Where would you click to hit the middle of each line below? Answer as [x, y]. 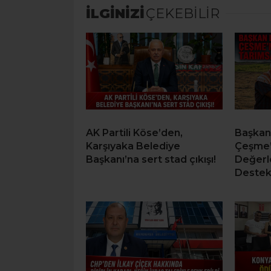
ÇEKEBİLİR [183, 14]
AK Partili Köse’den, [134, 133]
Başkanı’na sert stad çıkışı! [151, 160]
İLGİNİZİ [115, 14]
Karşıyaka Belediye [133, 146]
